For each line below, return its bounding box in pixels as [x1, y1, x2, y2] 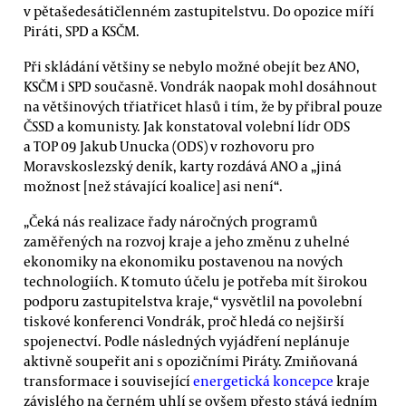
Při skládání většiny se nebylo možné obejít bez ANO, [24, 57, 360, 76]
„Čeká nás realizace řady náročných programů [24, 212, 318, 231]
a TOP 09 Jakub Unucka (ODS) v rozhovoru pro [24, 137, 314, 156]
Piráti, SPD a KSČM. [24, 21, 140, 40]
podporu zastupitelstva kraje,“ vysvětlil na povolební [24, 292, 362, 311]
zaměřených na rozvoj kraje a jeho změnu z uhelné [24, 232, 350, 251]
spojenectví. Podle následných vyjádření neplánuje [24, 332, 350, 351]
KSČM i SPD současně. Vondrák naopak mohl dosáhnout [24, 77, 377, 96]
